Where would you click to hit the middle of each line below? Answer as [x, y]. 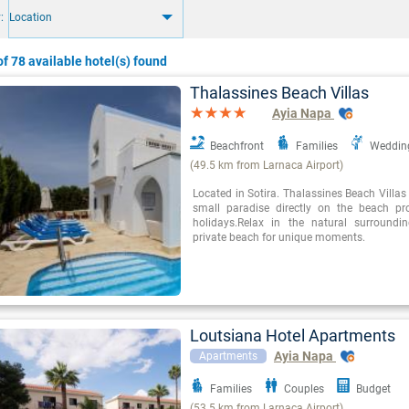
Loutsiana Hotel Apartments [293, 336]
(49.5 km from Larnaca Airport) [267, 166]
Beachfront [237, 147]
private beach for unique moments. [279, 238]
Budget [373, 389]
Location [31, 18]
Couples [304, 389]
